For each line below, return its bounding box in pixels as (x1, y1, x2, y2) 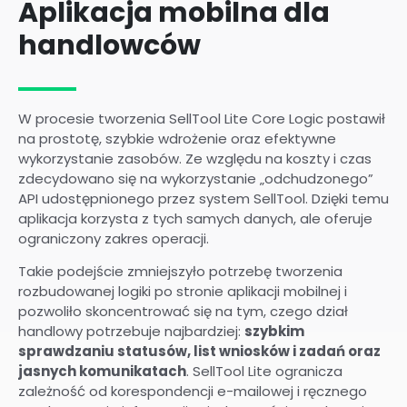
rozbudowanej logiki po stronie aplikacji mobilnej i (18, 282, 347, 302)
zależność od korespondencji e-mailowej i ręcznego (18, 382, 367, 402)
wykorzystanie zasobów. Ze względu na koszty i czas (18, 148, 372, 168)
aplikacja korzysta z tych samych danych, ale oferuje (18, 208, 372, 228)
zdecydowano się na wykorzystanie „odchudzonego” (18, 168, 373, 188)
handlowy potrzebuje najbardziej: (18, 322, 244, 342)
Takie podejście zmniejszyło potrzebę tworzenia (18, 262, 342, 282)
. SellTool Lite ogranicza (186, 362, 342, 382)
